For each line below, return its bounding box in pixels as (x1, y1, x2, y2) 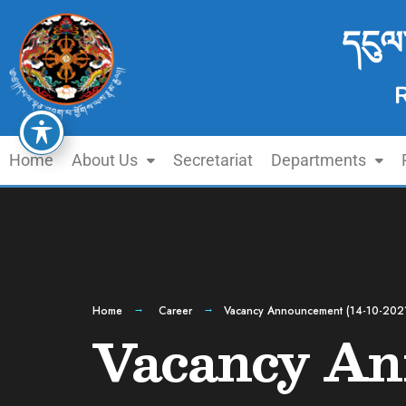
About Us (72, 150, 138, 169)
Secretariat (173, 150, 253, 169)
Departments (271, 150, 366, 169)
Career (159, 303, 192, 319)
